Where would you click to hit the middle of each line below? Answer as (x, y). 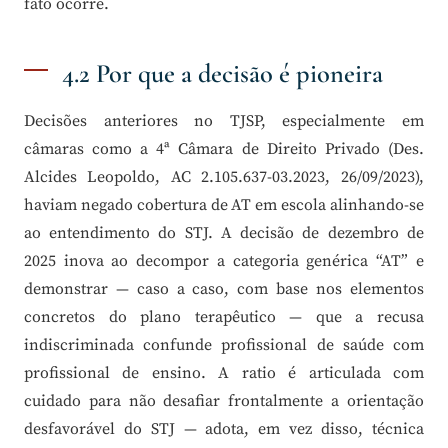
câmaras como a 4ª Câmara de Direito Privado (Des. (224, 149)
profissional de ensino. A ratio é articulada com (224, 373)
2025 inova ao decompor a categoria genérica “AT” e (224, 261)
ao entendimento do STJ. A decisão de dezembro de (224, 233)
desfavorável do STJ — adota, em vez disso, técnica (224, 429)
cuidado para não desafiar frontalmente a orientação (224, 401)
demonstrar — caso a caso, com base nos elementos (224, 289)
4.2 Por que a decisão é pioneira (222, 74)
